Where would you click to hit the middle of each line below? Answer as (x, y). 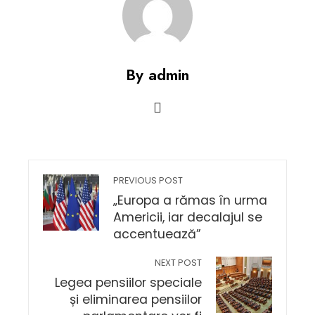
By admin (157, 75)
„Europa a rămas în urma (190, 200)
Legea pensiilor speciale (128, 283)
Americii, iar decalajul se (188, 217)
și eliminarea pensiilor (136, 300)
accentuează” (157, 234)
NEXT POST (178, 263)
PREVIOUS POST (148, 180)
